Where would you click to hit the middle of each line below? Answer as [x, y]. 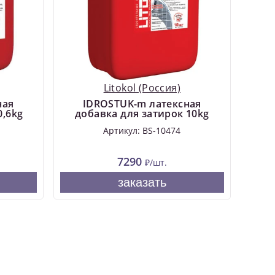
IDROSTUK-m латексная [142, 104]
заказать [142, 183]
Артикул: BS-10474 [142, 131]
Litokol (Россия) [142, 88]
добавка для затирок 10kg [142, 114]
